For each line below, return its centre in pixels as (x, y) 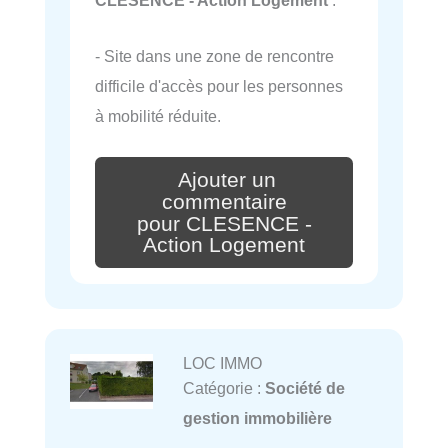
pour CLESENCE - (224, 223)
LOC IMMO (222, 363)
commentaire (224, 201)
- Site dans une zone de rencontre (214, 55)
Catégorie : (223, 388)
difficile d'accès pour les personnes (219, 85)
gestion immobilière (257, 418)
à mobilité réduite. (158, 115)
